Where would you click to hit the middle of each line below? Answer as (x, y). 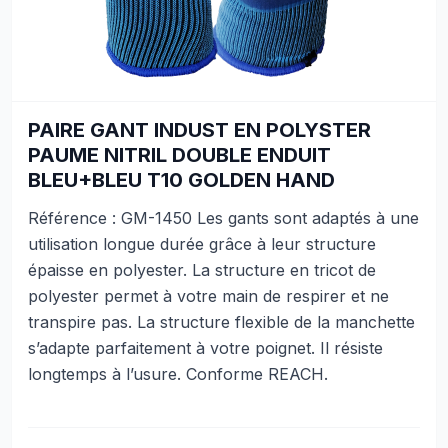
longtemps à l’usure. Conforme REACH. (178, 374)
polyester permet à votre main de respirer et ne (208, 296)
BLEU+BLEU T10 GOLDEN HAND (181, 180)
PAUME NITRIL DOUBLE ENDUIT (179, 155)
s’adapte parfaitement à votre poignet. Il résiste (205, 348)
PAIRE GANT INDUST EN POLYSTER (199, 130)
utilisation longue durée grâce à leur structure (202, 244)
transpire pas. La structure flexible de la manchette (221, 322)
